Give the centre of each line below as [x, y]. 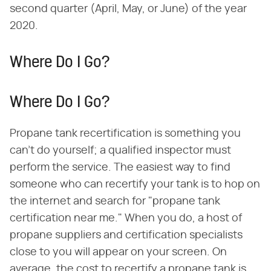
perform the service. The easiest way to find [120, 168]
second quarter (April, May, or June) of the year [128, 9]
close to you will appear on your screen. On [118, 253]
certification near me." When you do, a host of [126, 219]
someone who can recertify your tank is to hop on [135, 185]
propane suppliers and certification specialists [126, 236]
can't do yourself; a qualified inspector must [120, 151]
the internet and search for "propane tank [115, 202]
